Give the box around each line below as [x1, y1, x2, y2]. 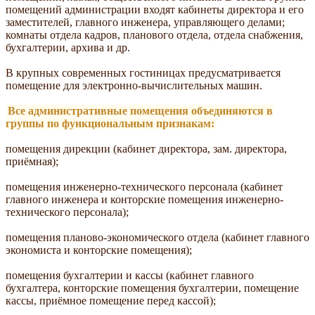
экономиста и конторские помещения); [6, 243, 192, 256]
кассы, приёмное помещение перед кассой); [6, 294, 216, 307]
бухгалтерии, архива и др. [6, 41, 130, 53]
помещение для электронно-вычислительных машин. [6, 79, 262, 91]
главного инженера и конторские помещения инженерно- [6, 193, 283, 205]
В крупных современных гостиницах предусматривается [6, 66, 281, 79]
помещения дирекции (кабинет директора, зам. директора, [6, 142, 287, 155]
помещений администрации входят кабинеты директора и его [6, 3, 304, 15]
